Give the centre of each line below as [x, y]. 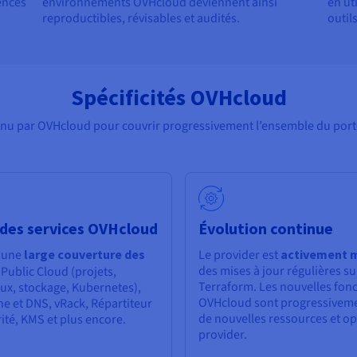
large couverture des [84, 255]
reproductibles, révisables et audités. [141, 19]
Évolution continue [266, 229]
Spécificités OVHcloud [178, 98]
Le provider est [239, 255]
